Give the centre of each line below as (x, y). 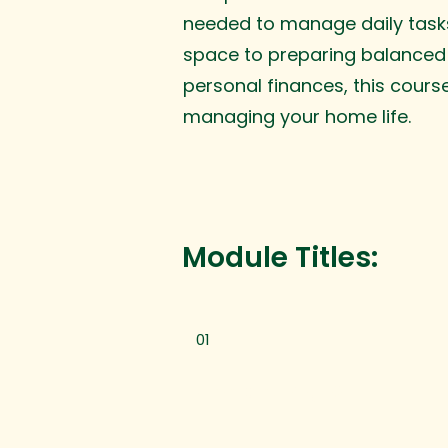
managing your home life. (297, 116)
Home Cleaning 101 (265, 391)
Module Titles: (280, 257)
